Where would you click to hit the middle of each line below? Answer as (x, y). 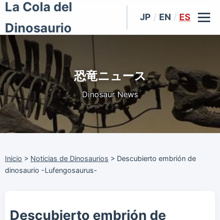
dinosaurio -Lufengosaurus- (51, 170)
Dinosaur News (110, 95)
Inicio (14, 158)
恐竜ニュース (110, 76)
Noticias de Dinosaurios (69, 158)
